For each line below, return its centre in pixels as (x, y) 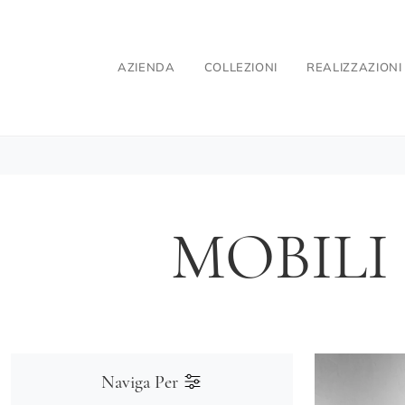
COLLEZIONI (241, 67)
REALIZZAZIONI (354, 67)
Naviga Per (142, 382)
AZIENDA (146, 67)
